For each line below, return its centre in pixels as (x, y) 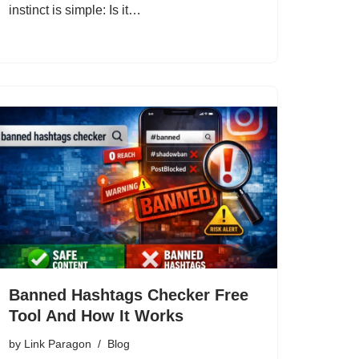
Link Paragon (58, 344)
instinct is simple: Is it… (77, 10)
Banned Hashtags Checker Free (129, 295)
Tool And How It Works (96, 316)
